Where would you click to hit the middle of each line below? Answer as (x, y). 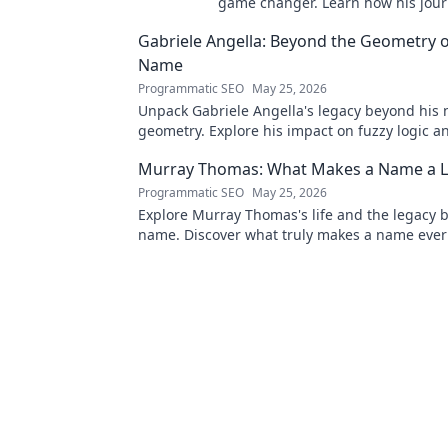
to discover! (176, 150)
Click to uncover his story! (223, 254)
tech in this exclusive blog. (307, 22)
